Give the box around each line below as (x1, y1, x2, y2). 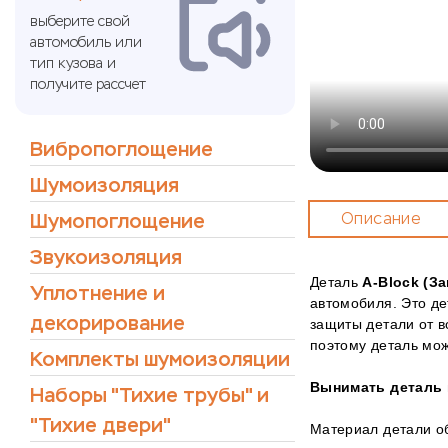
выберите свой (30, 13, 130, 30)
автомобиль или (30, 34, 142, 51)
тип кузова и (30, 55, 116, 72)
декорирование (30, 311, 185, 336)
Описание (341, 209, 422, 228)
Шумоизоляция (30, 173, 179, 198)
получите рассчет (30, 76, 146, 93)
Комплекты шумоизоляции (30, 347, 290, 372)
